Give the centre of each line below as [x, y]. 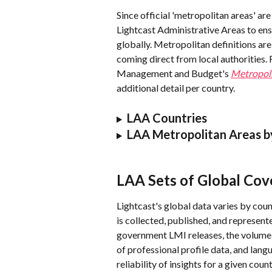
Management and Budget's [174, 73]
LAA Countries [167, 118]
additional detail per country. [176, 87]
